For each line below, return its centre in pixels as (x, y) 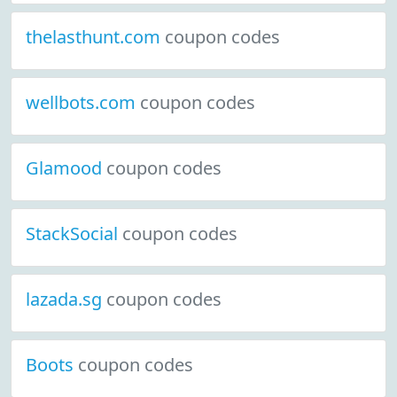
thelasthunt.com (95, 37)
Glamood (66, 168)
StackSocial (74, 234)
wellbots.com (83, 102)
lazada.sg (66, 299)
